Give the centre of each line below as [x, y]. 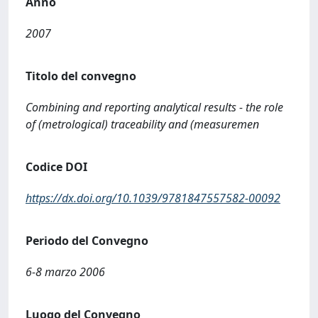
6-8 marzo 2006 [65, 272]
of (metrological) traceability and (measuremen [142, 124]
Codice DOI [56, 167]
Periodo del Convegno [87, 241]
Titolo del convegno [81, 76]
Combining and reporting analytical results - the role [154, 107]
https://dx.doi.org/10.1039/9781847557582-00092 [153, 198]
